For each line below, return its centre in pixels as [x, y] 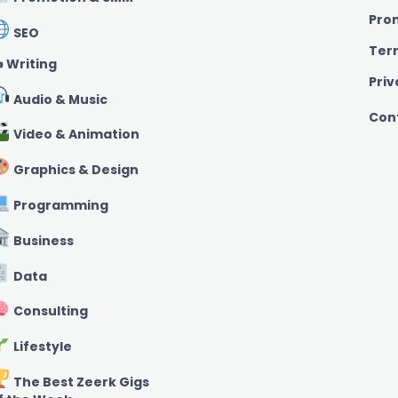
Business [42, 240]
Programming [59, 205]
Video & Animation [75, 135]
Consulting [49, 311]
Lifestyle [41, 347]
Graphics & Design [74, 170]
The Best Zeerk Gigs [80, 382]
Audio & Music [59, 99]
